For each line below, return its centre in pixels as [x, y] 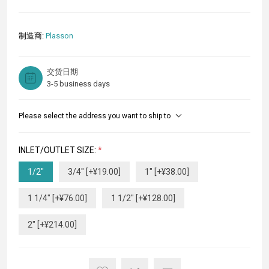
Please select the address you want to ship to [95, 116]
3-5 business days [78, 84]
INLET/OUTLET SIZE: [58, 150]
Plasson [59, 36]
